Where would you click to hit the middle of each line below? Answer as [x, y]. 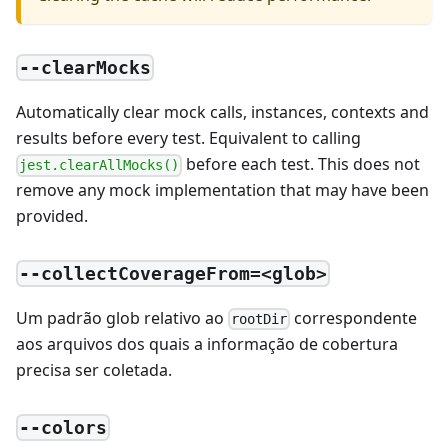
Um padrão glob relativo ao [122, 317]
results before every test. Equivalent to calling [188, 138]
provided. [52, 216]
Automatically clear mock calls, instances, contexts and [222, 112]
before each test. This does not [301, 164]
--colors [63, 427]
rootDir [259, 319]
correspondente [354, 317]
